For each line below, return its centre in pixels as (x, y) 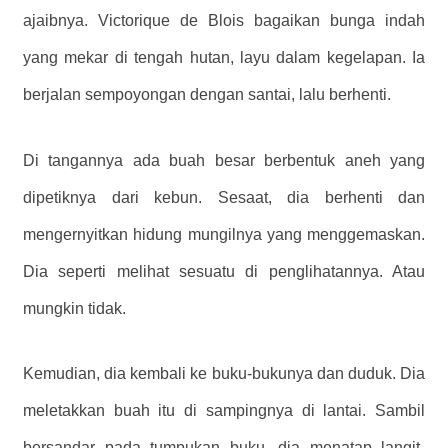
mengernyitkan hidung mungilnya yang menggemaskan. (224, 234)
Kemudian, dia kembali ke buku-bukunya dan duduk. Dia (224, 374)
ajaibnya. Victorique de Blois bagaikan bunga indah (224, 20)
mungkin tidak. (74, 308)
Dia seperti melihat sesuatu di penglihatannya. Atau (224, 271)
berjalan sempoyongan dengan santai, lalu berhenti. (207, 94)
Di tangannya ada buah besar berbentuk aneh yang (224, 160)
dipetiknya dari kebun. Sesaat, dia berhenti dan (224, 197)
